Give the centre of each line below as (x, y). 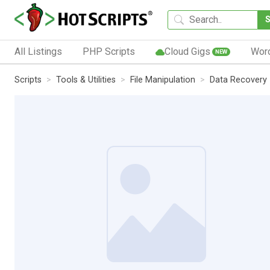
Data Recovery (238, 80)
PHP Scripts (108, 51)
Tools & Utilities (86, 80)
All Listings (38, 51)
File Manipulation (163, 80)
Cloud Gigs (187, 51)
